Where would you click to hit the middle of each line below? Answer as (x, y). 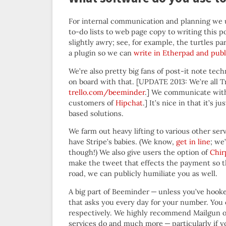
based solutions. (96, 113)
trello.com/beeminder (107, 92)
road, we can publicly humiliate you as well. (143, 174)
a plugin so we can (101, 53)
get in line (193, 142)
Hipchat (129, 103)
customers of (92, 103)
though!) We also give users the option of (139, 153)
